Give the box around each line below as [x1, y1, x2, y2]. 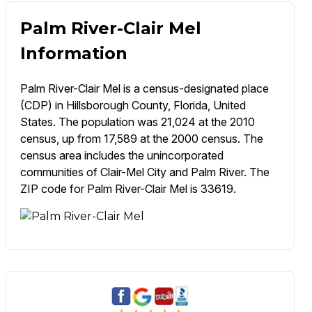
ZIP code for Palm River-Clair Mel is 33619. [19, 182, 236, 196]
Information [19, 43, 127, 64]
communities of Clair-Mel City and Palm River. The [19, 165, 270, 180]
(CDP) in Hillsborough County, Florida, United [19, 98, 246, 113]
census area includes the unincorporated [19, 148, 224, 163]
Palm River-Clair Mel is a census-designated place [19, 81, 269, 96]
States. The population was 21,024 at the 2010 [19, 115, 255, 130]
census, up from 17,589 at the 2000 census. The [19, 132, 263, 146]
